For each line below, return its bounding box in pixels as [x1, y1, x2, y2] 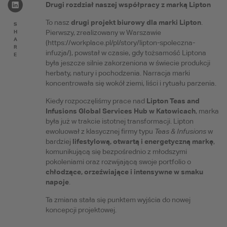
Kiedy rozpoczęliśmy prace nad [45, 96, 146, 105]
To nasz [45, 18, 71, 26]
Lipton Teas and [146, 96, 200, 105]
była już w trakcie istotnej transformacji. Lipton [45, 117, 194, 125]
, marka [195, 106, 219, 115]
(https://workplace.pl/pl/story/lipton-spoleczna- [45, 38, 195, 47]
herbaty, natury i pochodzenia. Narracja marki [45, 68, 190, 77]
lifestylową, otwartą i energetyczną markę [72, 136, 213, 145]
